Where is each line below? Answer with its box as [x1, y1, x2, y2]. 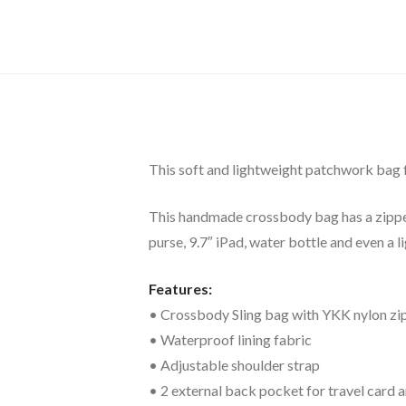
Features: [149, 280, 212, 297]
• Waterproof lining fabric [149, 331, 312, 348]
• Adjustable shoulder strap [149, 356, 320, 373]
